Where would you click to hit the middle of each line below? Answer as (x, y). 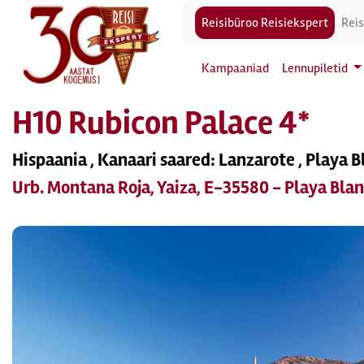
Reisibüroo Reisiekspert (265, 23)
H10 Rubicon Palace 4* (161, 123)
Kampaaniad (235, 68)
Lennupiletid (316, 68)
